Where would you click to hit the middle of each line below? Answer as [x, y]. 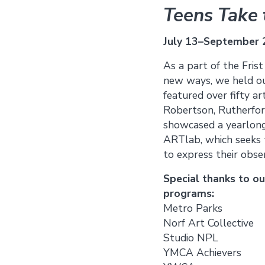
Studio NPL [191, 237]
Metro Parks [193, 208]
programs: [189, 193]
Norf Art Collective [209, 223]
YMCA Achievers [202, 252]
